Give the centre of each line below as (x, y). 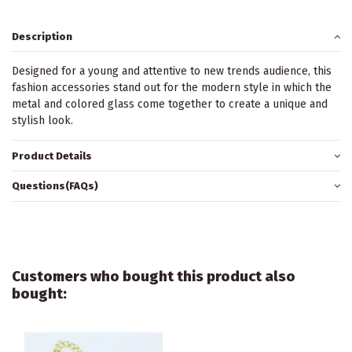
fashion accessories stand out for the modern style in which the (172, 88)
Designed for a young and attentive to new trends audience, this (172, 71)
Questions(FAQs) (55, 186)
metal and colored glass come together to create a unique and (170, 104)
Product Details (52, 156)
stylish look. (42, 121)
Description (42, 36)
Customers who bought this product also (154, 276)
